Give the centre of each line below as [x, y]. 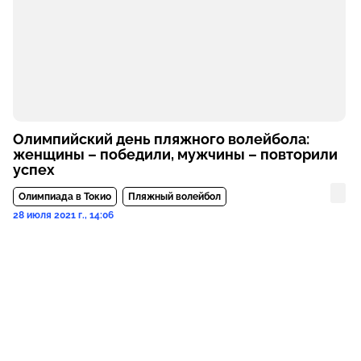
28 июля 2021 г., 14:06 [63, 215]
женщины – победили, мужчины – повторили [175, 154]
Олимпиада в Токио [64, 196]
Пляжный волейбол [174, 196]
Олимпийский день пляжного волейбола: [161, 139]
